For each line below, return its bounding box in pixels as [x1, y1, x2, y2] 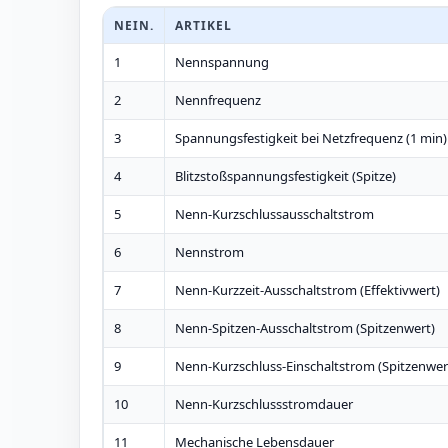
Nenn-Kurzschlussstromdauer [175, 395, 354, 413]
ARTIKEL [175, 17, 232, 34]
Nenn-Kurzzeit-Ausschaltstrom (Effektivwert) [175, 281, 441, 299]
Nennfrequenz [175, 91, 262, 109]
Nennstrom [175, 243, 245, 261]
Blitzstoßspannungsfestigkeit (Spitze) [175, 167, 397, 185]
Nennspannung [175, 53, 270, 71]
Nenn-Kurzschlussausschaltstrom [175, 205, 375, 223]
